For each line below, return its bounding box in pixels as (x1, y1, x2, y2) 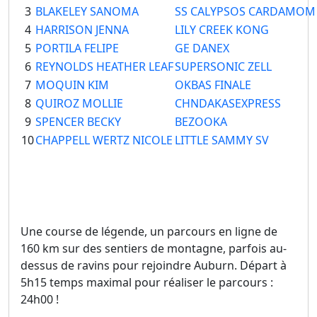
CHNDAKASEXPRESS (175, 96, 281, 112)
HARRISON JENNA (35, 22, 129, 38)
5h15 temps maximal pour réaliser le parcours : (21, 275, 273, 291)
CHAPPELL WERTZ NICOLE (35, 132, 173, 149)
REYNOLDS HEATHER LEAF (35, 59, 173, 75)
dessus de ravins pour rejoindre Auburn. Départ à (21, 258, 287, 274)
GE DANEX (175, 40, 229, 57)
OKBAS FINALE (175, 77, 251, 93)
